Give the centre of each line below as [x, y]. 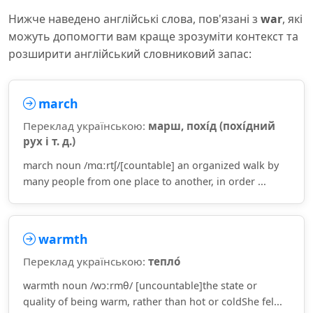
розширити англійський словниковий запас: [130, 54]
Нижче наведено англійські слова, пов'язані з [134, 19]
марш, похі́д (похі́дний [212, 126]
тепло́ [164, 261]
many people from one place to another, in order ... [145, 181]
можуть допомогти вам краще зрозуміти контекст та [153, 36]
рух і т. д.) [49, 141]
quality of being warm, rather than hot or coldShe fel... [153, 301]
